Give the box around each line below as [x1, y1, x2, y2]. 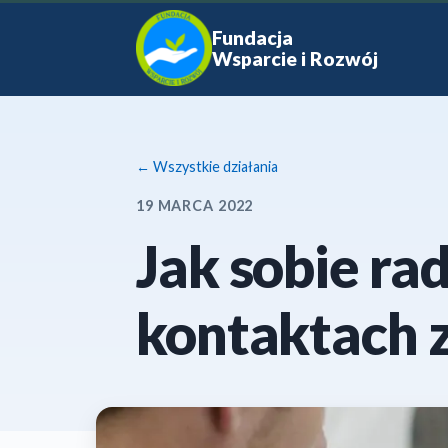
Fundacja [212, 26, 293, 49]
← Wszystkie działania [136, 158, 278, 175]
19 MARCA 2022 [136, 197, 254, 214]
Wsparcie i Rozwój [212, 47, 378, 70]
